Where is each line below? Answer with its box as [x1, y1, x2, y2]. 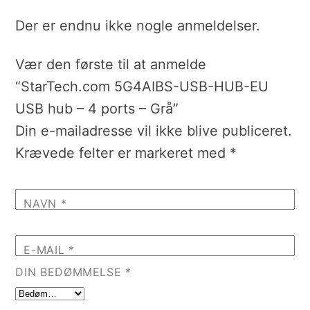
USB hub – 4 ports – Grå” [15, 100, 179, 118]
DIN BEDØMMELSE [15, 265, 126, 280]
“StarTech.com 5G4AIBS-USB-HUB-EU [15, 78, 269, 95]
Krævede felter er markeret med [15, 145, 230, 162]
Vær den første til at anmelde [15, 56, 207, 73]
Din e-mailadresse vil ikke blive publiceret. [15, 122, 293, 140]
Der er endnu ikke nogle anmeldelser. [15, 17, 261, 35]
